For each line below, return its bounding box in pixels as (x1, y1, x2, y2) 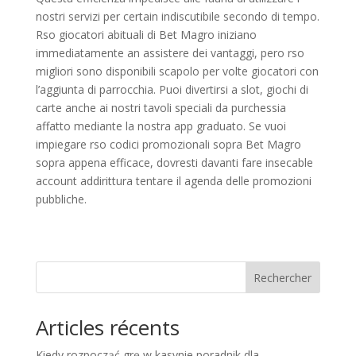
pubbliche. (35, 191, 87, 207)
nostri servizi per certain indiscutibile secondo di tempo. (35, 8, 319, 24)
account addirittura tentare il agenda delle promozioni (35, 172, 311, 188)
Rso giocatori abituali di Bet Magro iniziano (35, 26, 257, 42)
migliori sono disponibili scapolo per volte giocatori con (35, 63, 319, 79)
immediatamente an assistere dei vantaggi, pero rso (35, 44, 304, 60)
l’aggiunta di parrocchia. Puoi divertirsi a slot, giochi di (35, 81, 308, 97)
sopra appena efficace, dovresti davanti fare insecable (35, 154, 313, 170)
